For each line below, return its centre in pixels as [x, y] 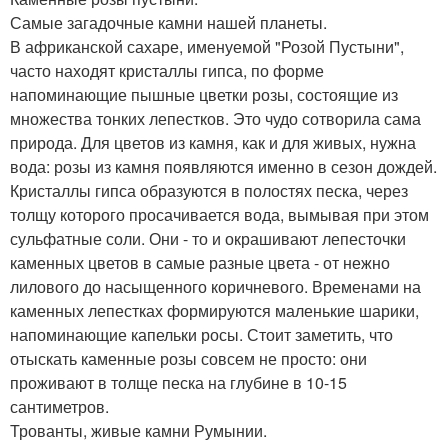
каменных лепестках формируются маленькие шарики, [214, 310]
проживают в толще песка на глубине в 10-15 [178, 382]
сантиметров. [59, 406]
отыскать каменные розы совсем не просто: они [188, 358]
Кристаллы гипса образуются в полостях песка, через [209, 190]
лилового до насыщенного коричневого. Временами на [215, 286]
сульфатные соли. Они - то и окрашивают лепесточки [208, 238]
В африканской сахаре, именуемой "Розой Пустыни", [207, 46]
